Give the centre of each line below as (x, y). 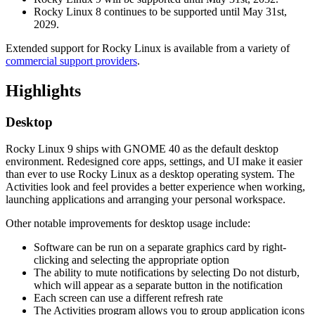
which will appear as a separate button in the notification (158, 285)
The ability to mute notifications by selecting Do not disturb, (167, 273)
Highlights (43, 90)
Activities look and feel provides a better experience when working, (155, 187)
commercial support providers (71, 60)
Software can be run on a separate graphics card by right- (160, 247)
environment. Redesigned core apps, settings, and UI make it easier (154, 162)
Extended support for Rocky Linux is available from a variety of (148, 48)
